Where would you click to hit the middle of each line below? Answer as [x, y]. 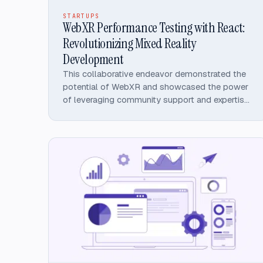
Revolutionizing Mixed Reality [129, 43]
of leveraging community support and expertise [156, 99]
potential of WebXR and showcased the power [156, 86]
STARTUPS [81, 16]
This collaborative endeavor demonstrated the [154, 73]
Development [93, 59]
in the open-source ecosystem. [124, 112]
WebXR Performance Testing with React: [154, 27]
